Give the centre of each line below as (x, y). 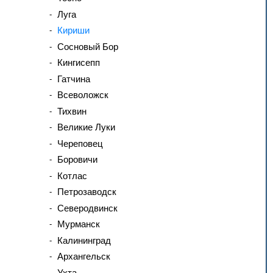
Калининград (84, 240)
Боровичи (77, 159)
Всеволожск (83, 95)
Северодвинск (87, 208)
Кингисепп (79, 62)
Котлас (72, 175)
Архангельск (84, 256)
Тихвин (72, 111)
